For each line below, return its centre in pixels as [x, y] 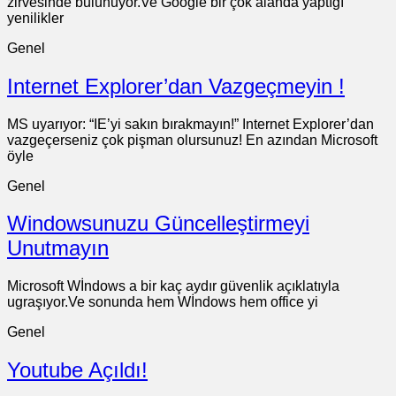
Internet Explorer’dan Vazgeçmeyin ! [176, 86]
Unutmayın [58, 248]
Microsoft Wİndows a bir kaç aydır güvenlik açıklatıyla [173, 286]
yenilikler [35, 18]
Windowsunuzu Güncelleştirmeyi [158, 224]
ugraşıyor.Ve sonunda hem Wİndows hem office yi [163, 302]
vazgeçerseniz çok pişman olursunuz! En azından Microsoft [192, 140]
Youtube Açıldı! [77, 370]
